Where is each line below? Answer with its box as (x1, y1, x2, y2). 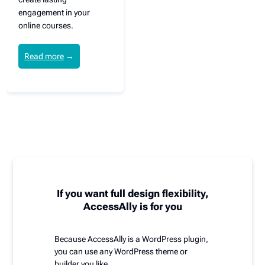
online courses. (18, 20, 74, 30)
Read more (24, 51, 64, 61)
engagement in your (18, 7, 91, 17)
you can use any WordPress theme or (54, 246, 188, 256)
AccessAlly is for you (83, 200, 182, 212)
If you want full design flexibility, (57, 187, 208, 199)
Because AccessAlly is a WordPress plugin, (54, 234, 209, 244)
